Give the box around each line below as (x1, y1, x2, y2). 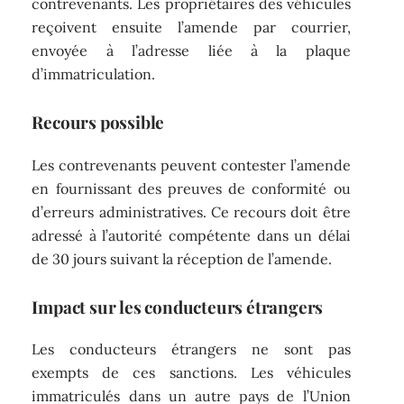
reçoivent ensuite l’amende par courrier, (32, 18, 351, 37)
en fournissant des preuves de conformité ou (32, 179, 351, 197)
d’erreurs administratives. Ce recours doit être (32, 202, 351, 221)
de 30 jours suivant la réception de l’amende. (32, 249, 333, 268)
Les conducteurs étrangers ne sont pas (32, 340, 351, 359)
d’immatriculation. (32, 65, 156, 84)
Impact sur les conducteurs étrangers (32, 294, 324, 318)
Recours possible (32, 110, 165, 134)
